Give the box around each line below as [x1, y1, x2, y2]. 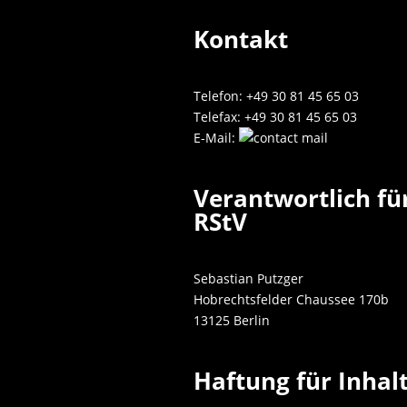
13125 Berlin [194, 312, 271, 330]
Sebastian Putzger [194, 270, 304, 288]
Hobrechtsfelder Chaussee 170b [194, 291, 390, 309]
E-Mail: [194, 129, 240, 147]
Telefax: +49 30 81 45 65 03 [194, 108, 358, 126]
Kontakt [194, 23, 289, 56]
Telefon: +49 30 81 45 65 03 [194, 87, 360, 105]
